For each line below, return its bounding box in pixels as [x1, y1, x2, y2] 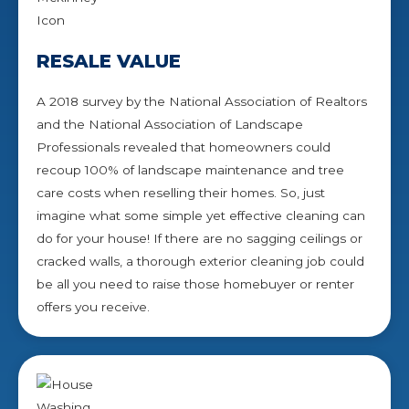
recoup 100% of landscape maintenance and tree [37, 162, 344, 177]
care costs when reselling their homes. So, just [37, 184, 325, 200]
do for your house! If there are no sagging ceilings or [37, 230, 362, 246]
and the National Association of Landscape [37, 116, 303, 131]
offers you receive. [37, 299, 150, 314]
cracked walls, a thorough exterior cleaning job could [37, 253, 364, 268]
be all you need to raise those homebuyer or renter [37, 276, 354, 291]
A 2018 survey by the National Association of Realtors [37, 93, 367, 109]
